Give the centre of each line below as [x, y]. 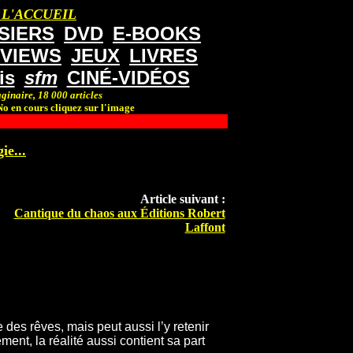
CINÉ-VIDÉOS [128, 78]
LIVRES [163, 56]
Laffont [205, 228]
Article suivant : [182, 199]
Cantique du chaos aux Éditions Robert [119, 214]
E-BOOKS [157, 33]
